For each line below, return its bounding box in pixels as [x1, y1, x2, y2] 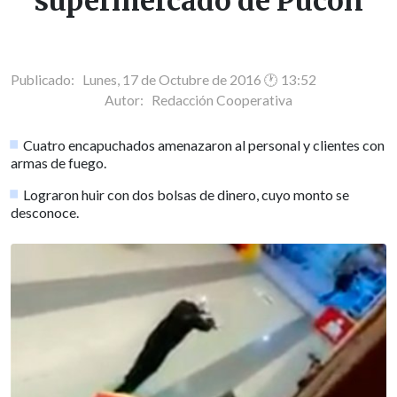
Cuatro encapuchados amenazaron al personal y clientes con [23, 136, 385, 153]
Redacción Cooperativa [152, 91, 292, 108]
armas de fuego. [11, 153, 106, 171]
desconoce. [11, 203, 79, 221]
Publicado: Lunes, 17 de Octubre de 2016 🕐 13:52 [11, 71, 316, 88]
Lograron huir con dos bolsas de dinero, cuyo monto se [23, 185, 350, 203]
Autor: [105, 91, 152, 108]
